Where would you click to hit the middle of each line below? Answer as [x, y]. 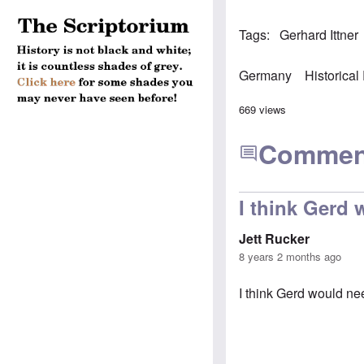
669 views [263, 109]
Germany [266, 75]
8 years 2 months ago [290, 256]
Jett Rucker [275, 238]
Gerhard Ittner [319, 34]
